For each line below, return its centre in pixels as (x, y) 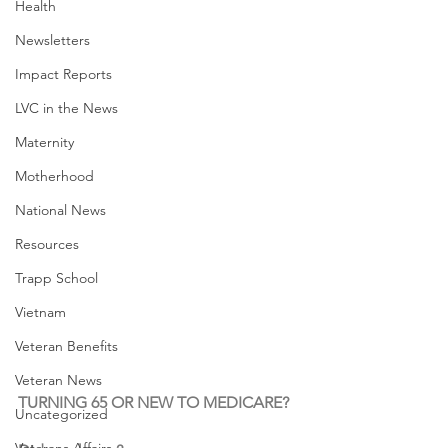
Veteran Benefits (66, 346)
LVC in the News (66, 108)
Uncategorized (61, 414)
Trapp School (56, 278)
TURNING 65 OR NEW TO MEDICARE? (153, 402)
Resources (47, 244)
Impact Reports (63, 74)
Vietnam (40, 312)
